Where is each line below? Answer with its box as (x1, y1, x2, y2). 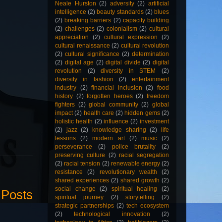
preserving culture (55, 152, 106, 159)
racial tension (64, 160, 101, 167)
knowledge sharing (92, 126, 146, 134)
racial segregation (118, 152, 169, 159)
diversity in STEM (101, 67, 156, 75)
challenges (64, 25, 95, 33)
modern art (92, 135, 125, 142)
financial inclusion (91, 84, 142, 92)
